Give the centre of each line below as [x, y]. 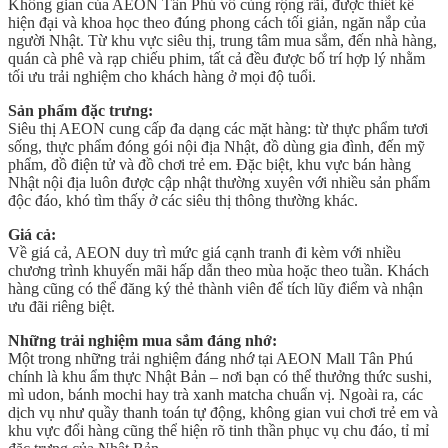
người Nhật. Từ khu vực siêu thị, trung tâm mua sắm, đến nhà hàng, [222, 40]
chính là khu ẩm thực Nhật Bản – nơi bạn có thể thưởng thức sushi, [220, 376]
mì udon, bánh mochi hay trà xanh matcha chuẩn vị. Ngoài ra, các [215, 394]
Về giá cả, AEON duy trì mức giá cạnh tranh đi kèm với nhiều [204, 252]
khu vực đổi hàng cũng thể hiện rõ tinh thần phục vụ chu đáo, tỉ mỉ [218, 430]
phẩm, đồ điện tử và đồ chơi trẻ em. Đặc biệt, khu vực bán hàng [209, 164]
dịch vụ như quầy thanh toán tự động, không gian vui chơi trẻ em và [223, 412]
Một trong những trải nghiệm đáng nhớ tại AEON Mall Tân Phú [210, 358]
